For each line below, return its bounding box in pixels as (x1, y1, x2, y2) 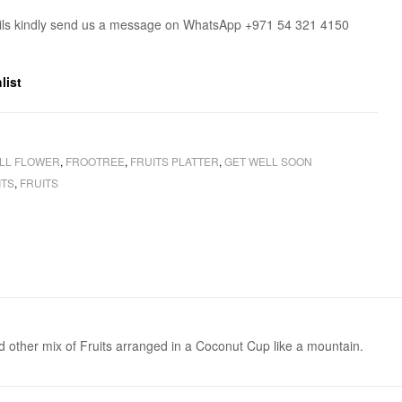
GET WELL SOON (224, 153, 313, 170)
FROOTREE (66, 153, 126, 170)
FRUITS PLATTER (130, 153, 220, 170)
